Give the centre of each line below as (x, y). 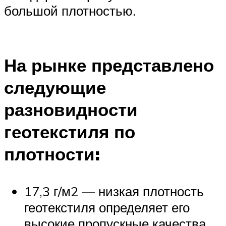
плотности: (52, 154)
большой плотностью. (70, 10)
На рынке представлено (109, 65)
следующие (55, 88)
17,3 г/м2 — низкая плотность (114, 191)
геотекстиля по (70, 132)
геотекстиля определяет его (107, 207)
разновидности (71, 110)
